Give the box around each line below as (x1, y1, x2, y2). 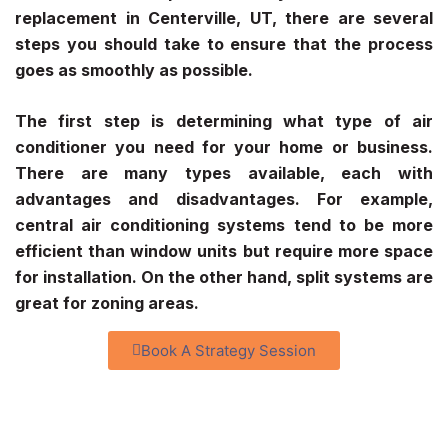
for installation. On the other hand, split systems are (15, 267, 433, 288)
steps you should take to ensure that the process (15, 33, 433, 54)
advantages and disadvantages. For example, (15, 189, 433, 210)
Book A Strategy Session (141, 341, 316, 361)
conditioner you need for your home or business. (15, 137, 433, 158)
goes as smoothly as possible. (15, 59, 257, 80)
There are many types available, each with (15, 163, 433, 184)
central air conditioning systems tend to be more (15, 215, 433, 236)
